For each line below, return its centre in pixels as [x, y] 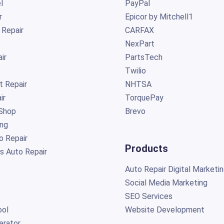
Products [146, 148]
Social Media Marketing [166, 182]
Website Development [164, 209]
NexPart [139, 43]
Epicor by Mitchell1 [159, 16]
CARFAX [139, 30]
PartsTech [144, 57]
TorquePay [144, 97]
